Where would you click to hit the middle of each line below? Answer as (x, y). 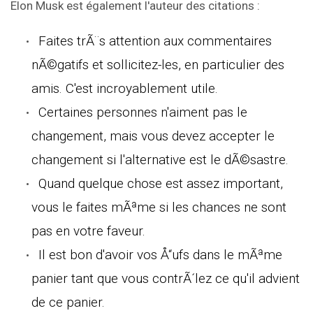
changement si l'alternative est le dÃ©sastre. (160, 159)
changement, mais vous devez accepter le (153, 136)
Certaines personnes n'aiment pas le (143, 112)
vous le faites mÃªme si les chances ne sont (159, 207)
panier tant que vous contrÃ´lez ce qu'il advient (166, 278)
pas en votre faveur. (88, 231)
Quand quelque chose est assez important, (161, 183)
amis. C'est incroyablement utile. (125, 88)
